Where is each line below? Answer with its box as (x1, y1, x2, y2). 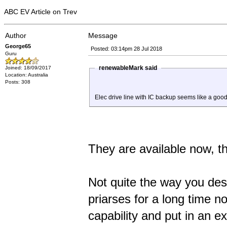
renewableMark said (96, 64, 160, 71)
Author (5, 31, 26, 40)
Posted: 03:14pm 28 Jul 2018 (91, 46, 162, 52)
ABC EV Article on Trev (4, 8, 77, 16)
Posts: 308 (5, 79, 30, 85)
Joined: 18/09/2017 (5, 65, 51, 70)
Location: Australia (5, 72, 48, 78)
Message (88, 31, 118, 40)
